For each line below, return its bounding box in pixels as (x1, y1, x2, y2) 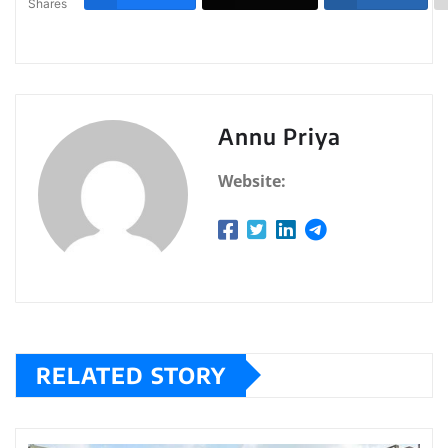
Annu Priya (218, 121, 341, 150)
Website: (218, 169, 286, 192)
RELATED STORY (36, 360, 226, 389)
